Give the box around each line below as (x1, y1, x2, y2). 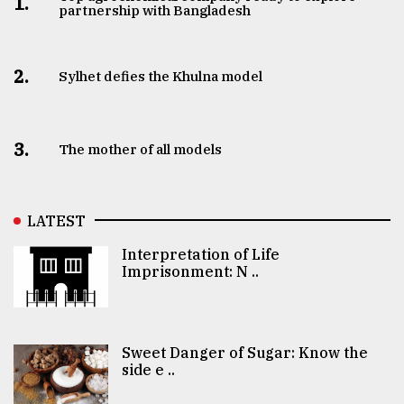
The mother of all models (59, 140, 223, 158)
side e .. (121, 360, 175, 379)
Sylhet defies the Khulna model (59, 67, 263, 85)
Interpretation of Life (121, 244, 280, 263)
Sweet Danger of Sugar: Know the (121, 343, 368, 362)
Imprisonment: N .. (121, 262, 259, 280)
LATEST (27, 211, 86, 230)
